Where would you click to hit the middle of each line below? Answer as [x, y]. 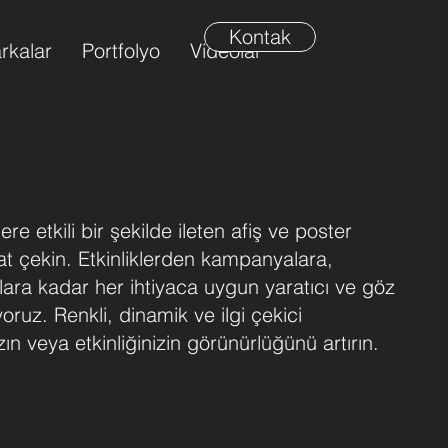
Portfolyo [121, 50]
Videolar [226, 50]
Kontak [260, 36]
